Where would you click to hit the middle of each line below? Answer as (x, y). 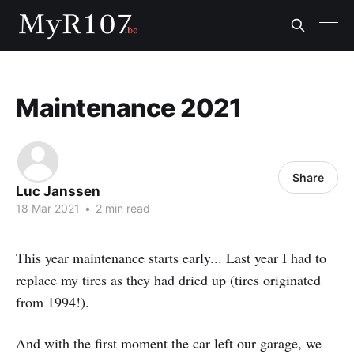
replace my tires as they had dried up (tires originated (168, 280)
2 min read (121, 208)
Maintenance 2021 (129, 108)
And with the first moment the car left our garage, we (169, 343)
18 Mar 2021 (48, 208)
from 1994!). (53, 302)
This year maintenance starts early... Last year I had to (171, 258)
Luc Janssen (58, 191)
